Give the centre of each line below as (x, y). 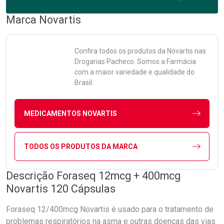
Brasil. (84, 82)
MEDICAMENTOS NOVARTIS (70, 113)
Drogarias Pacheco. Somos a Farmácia (135, 61)
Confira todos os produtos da (121, 51)
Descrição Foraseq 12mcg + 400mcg (93, 176)
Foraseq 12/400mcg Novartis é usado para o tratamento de (110, 209)
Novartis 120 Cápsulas (61, 189)
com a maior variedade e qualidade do (134, 72)
